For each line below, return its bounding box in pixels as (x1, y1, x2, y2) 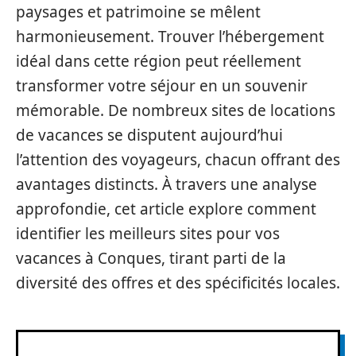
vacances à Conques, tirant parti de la (16, 248, 286, 269)
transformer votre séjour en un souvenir (16, 75, 308, 96)
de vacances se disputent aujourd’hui (16, 125, 283, 145)
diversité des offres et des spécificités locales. (16, 273, 340, 293)
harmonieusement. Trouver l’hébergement (16, 26, 324, 47)
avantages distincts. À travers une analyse (16, 174, 317, 195)
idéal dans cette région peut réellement (16, 51, 301, 72)
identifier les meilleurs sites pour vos (16, 223, 280, 244)
